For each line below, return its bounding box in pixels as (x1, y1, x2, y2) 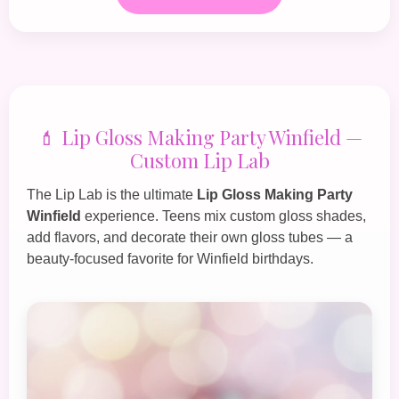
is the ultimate (102, 186, 197, 202)
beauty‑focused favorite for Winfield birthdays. (27, 250, 313, 266)
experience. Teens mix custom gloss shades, (81, 208, 366, 224)
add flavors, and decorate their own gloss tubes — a (27, 229, 353, 245)
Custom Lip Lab (129, 146, 270, 174)
